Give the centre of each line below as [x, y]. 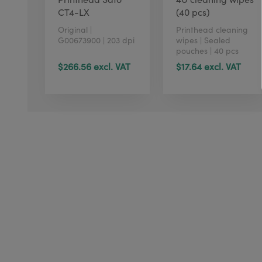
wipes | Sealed [204, 39]
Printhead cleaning [212, 29]
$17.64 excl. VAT [209, 66]
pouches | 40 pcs [208, 50]
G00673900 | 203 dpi [96, 39]
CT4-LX [74, 11]
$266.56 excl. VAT [94, 66]
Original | [75, 29]
